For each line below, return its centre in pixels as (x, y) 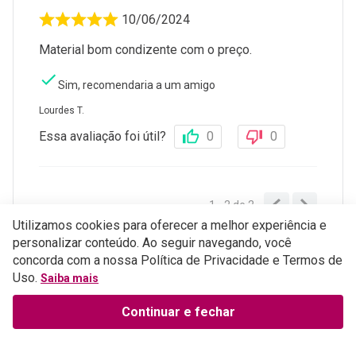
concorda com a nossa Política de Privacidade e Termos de (178, 261)
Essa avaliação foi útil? (103, 137)
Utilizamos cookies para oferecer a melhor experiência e (170, 226)
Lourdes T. (62, 111)
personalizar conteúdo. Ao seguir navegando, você (152, 243)
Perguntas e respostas (118, 241)
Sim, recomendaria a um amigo (137, 85)
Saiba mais (70, 279)
